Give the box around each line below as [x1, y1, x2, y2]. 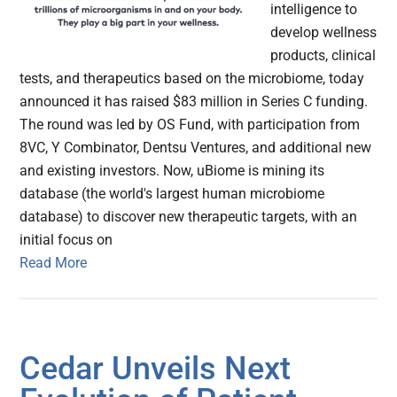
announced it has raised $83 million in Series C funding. [19, 93, 369, 111]
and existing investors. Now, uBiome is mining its [19, 162, 325, 180]
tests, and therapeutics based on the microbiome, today [19, 70, 365, 88]
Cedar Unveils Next [19, 350, 292, 388]
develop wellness [270, 24, 378, 42]
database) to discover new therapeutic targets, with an [19, 208, 358, 226]
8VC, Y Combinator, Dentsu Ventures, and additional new [19, 139, 372, 157]
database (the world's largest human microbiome [19, 185, 325, 203]
